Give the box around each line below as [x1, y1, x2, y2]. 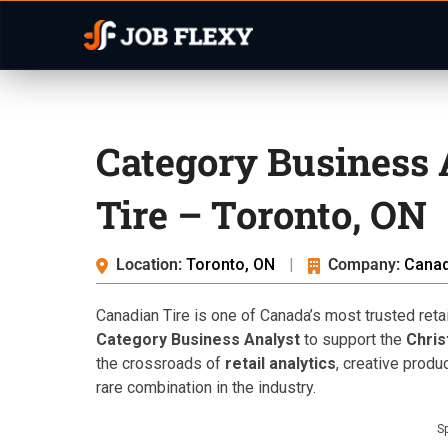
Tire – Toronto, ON [96, 189, 427, 239]
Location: [116, 255, 182, 274]
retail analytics [225, 354, 336, 373]
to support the [300, 330, 406, 349]
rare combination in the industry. [96, 378, 316, 397]
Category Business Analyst [96, 330, 300, 349]
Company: [328, 255, 400, 274]
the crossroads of [96, 354, 225, 373]
